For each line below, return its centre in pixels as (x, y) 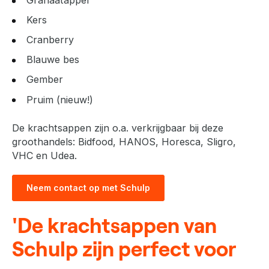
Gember (45, 80)
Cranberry (50, 40)
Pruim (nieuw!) (60, 99)
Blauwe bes (54, 60)
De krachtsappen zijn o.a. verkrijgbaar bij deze (118, 128)
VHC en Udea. (44, 155)
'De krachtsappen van (114, 224)
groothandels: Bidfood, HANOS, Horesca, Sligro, (124, 141)
